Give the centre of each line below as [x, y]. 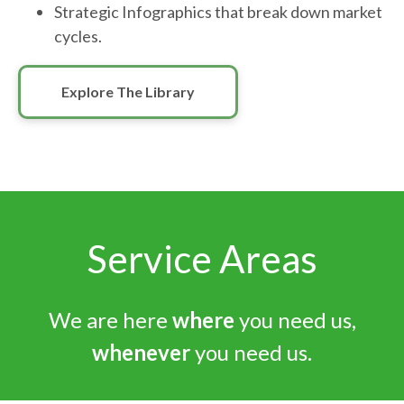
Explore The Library [128, 92]
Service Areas [202, 259]
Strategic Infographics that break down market [218, 12]
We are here [110, 320]
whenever [141, 353]
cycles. [78, 37]
